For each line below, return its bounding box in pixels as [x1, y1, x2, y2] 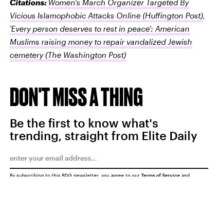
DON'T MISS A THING [10, 82, 143, 111]
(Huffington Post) [141, 10, 203, 20]
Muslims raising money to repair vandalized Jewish [10, 36, 192, 46]
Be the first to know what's [10, 115, 158, 130]
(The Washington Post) [43, 50, 126, 59]
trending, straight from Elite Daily [10, 128, 197, 143]
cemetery [10, 50, 43, 59]
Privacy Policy [10, 177, 43, 183]
